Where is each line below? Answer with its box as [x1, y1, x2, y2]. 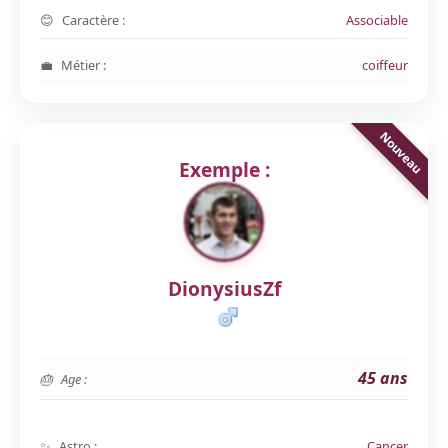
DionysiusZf [167, 275, 281, 302]
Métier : [61, 56, 106, 74]
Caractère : [62, 11, 125, 29]
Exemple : [178, 156, 270, 183]
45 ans [358, 367, 408, 389]
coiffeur [362, 56, 408, 74]
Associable [346, 11, 408, 29]
